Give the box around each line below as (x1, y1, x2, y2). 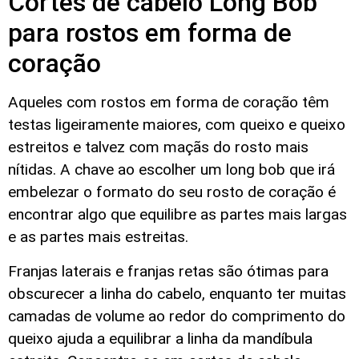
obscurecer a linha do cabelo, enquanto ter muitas (8, 284, 346, 303)
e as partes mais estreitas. (8, 228, 188, 247)
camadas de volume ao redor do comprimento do (8, 306, 345, 325)
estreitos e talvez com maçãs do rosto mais (8, 138, 309, 157)
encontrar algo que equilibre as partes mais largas (8, 205, 347, 224)
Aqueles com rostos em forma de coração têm (8, 93, 329, 112)
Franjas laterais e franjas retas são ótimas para (8, 261, 329, 280)
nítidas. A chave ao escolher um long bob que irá (8, 160, 335, 179)
